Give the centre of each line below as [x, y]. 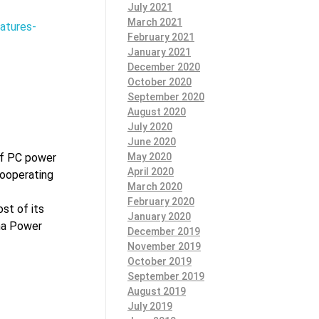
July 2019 [150, 306]
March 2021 [155, 22]
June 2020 [152, 141]
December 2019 [164, 231]
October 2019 [159, 261]
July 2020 [150, 126]
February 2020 [161, 201]
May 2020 [150, 156]
